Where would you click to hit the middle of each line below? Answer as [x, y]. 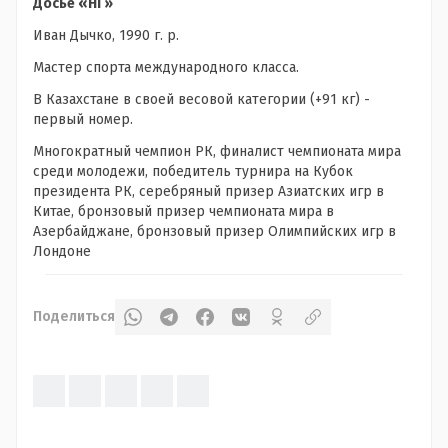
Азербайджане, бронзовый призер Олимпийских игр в [214, 231]
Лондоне [62, 251]
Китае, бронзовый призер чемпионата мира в [183, 211]
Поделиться [74, 316]
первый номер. [83, 119]
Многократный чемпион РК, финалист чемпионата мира [217, 151]
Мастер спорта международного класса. [166, 67]
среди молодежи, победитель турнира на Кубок [193, 171]
